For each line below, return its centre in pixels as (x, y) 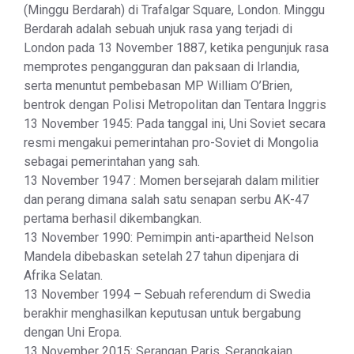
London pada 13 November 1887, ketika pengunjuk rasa (176, 48)
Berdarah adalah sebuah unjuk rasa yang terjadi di (158, 29)
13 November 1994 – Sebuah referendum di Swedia (167, 295)
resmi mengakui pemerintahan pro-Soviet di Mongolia (171, 143)
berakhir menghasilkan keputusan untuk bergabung (162, 314)
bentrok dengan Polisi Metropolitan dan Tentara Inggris (175, 105)
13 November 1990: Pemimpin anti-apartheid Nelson (169, 238)
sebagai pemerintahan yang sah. (112, 162)
